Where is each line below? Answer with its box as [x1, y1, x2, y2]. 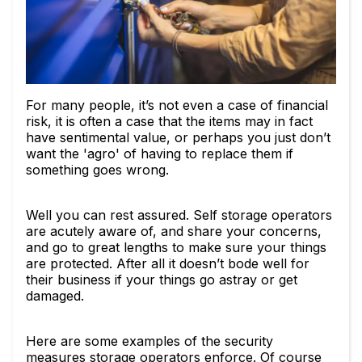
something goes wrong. [26, 162, 173, 178]
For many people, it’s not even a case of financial [26, 97, 328, 113]
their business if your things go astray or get [26, 271, 297, 288]
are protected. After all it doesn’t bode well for [26, 255, 309, 271]
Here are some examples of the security [26, 333, 273, 349]
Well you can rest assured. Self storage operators [26, 207, 332, 223]
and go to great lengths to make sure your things [26, 239, 326, 255]
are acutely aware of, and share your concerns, [26, 223, 322, 239]
